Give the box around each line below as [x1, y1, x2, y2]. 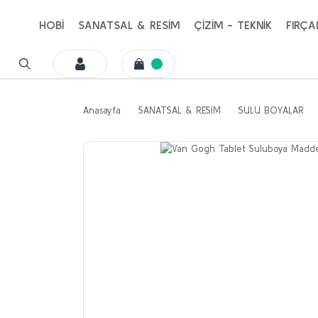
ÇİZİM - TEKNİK [194, 18, 272, 31]
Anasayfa [83, 105, 121, 116]
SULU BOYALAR [238, 105, 304, 116]
